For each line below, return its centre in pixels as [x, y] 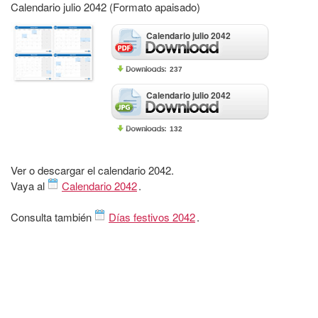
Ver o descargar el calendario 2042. [92, 170]
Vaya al [29, 185]
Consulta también [53, 216]
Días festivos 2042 [152, 216]
